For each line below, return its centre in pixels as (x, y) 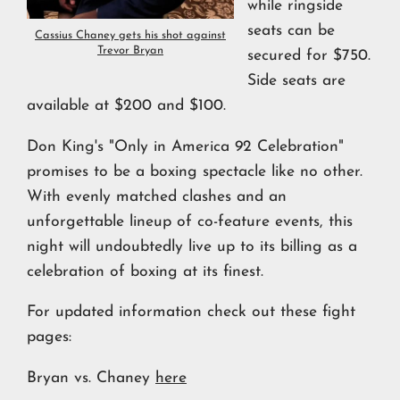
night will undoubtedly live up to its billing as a (192, 246)
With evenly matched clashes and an (157, 196)
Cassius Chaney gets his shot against (130, 35)
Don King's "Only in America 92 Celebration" (185, 146)
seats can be (291, 30)
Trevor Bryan (130, 50)
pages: (49, 337)
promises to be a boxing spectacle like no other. (195, 171)
